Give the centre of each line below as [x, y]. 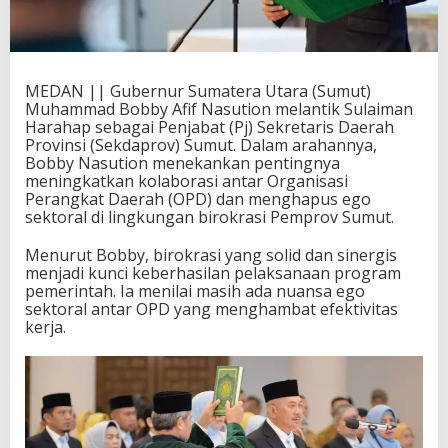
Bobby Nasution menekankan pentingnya [182, 163]
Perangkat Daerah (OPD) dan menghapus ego [198, 199]
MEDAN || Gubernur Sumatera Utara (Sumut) [198, 91]
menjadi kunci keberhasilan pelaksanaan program [213, 273]
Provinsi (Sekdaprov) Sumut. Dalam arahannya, [201, 145]
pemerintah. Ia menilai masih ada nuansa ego [195, 291]
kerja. [45, 327]
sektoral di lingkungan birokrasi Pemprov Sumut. [209, 217]
